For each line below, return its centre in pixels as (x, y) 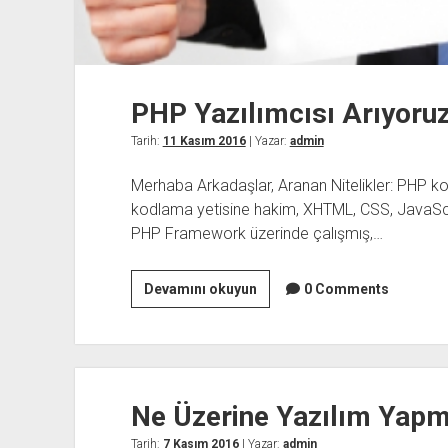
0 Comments (346, 289)
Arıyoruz (284, 336)
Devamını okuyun (200, 289)
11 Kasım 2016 (204, 141)
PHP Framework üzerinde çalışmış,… (256, 234)
